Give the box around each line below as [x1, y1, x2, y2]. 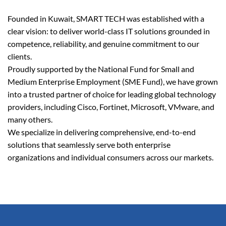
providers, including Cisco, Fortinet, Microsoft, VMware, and [8, 101, 214, 111]
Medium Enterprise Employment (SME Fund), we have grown [8, 76, 218, 86]
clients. [8, 51, 32, 61]
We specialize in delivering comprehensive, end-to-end [8, 127, 196, 137]
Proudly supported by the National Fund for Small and [8, 64, 194, 74]
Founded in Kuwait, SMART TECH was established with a [8, 13, 204, 23]
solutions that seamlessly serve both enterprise [8, 139, 171, 149]
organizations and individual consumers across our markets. [8, 152, 213, 162]
